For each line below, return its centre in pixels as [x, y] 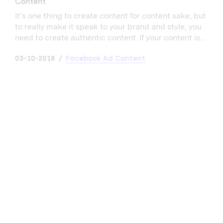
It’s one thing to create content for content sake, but [111, 15]
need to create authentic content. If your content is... [110, 37]
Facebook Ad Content [106, 58]
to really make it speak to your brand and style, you [108, 26]
